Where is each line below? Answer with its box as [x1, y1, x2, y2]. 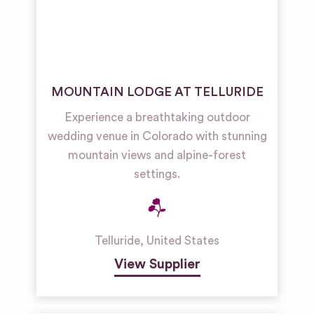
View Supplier [114, 257, 200, 271]
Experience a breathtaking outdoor [64, 111, 250, 123]
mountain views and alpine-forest [68, 149, 246, 161]
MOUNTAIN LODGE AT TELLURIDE [50, 86, 264, 98]
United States [146, 235, 219, 247]
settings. [134, 168, 180, 180]
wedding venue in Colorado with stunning [47, 130, 267, 142]
